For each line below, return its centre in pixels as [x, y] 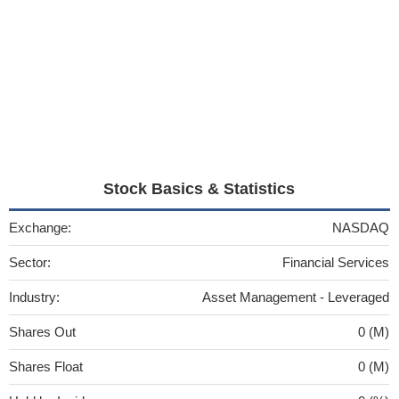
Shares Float [46, 366]
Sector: [30, 262]
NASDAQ [361, 227]
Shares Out [42, 331]
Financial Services [336, 262]
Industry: [34, 297]
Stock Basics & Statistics [199, 188]
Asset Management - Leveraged [296, 297]
